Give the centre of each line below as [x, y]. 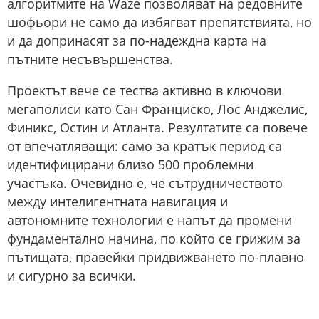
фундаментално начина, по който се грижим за [154, 239]
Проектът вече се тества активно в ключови [144, 91]
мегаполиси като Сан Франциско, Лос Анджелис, [157, 109]
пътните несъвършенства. [90, 59]
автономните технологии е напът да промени [150, 220]
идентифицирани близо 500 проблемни [130, 165]
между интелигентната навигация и [117, 202]
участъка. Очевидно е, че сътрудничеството [145, 183]
